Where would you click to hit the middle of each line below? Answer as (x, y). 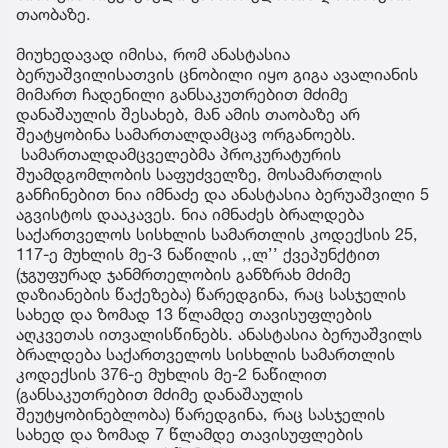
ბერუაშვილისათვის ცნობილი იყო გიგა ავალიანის (217, 74)
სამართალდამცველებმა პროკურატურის (178, 154)
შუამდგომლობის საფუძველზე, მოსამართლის (199, 174)
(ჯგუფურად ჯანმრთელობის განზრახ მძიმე (183, 274)
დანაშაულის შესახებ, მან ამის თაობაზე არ (188, 114)
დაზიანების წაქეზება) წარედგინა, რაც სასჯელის (211, 294)
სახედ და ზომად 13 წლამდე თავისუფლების (194, 314)
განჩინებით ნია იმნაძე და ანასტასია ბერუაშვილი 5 (222, 194)
